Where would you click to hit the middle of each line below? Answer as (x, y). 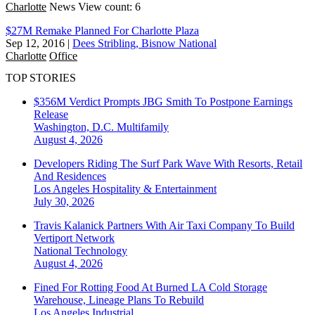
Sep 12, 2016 (35, 43)
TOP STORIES (41, 78)
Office (63, 56)
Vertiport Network (74, 238)
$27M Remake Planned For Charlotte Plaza (102, 30)
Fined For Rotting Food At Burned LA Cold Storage (150, 288)
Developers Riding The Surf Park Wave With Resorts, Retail (168, 164)
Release (51, 115)
